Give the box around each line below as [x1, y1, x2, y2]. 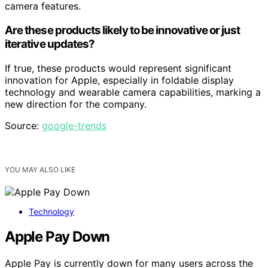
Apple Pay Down [5, 228, 110, 246]
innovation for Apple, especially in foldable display [5, 74, 234, 86]
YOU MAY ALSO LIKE [5, 165, 75, 174]
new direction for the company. [5, 98, 147, 110]
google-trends [42, 119, 106, 132]
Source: [5, 119, 42, 132]
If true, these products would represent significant [5, 62, 232, 74]
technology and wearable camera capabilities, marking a [5, 86, 261, 98]
